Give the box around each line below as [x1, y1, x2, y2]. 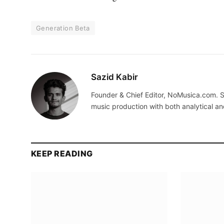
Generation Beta [36, 24, 90, 32]
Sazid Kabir [91, 72, 138, 82]
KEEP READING [31, 148, 93, 159]
